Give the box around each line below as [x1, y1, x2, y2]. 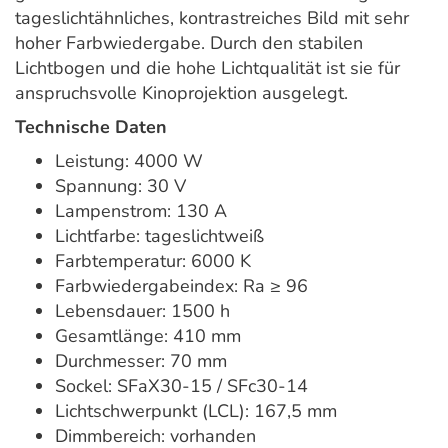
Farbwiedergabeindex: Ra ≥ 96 [55, 274, 308, 299]
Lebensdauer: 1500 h [55, 299, 230, 324]
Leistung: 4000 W [55, 149, 203, 174]
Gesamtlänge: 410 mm [55, 324, 241, 349]
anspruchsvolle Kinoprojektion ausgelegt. [15, 81, 348, 106]
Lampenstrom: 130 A [55, 199, 227, 224]
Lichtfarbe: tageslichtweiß [55, 224, 264, 249]
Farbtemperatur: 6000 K [55, 249, 251, 274]
